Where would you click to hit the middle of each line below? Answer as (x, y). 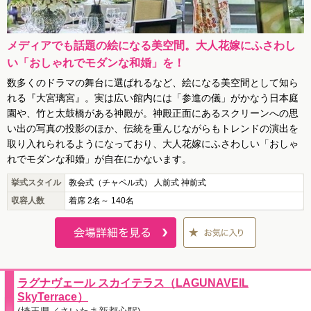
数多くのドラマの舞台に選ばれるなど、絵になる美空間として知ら (153, 83)
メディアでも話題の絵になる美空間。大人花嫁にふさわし (151, 46)
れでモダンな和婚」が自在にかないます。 (99, 159)
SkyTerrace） (53, 297)
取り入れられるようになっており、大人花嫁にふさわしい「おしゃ (153, 144)
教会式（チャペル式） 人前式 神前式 (137, 183)
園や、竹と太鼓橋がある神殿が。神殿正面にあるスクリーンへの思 (153, 114)
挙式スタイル (36, 183)
